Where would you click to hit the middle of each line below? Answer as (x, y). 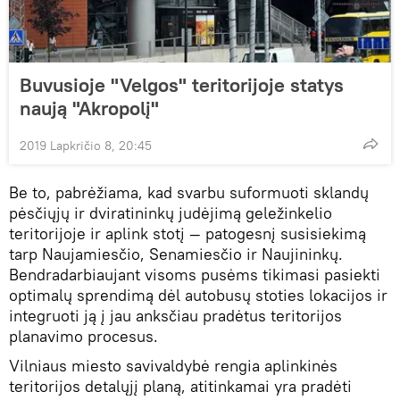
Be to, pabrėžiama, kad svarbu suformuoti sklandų (189, 192)
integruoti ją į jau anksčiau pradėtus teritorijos (175, 315)
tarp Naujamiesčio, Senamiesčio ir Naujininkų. (176, 254)
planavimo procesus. (83, 336)
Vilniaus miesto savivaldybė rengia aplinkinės (173, 365)
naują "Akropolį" (89, 108)
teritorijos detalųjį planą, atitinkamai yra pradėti (180, 386)
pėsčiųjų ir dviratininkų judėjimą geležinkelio (171, 212)
